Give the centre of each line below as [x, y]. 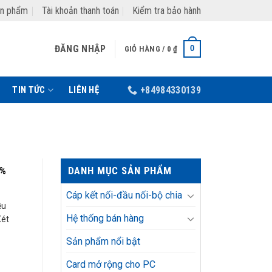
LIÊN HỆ [84, 90]
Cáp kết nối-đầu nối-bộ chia [124, 195]
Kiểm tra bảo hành [167, 11]
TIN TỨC [29, 90]
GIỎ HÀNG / [145, 49]
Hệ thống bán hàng [105, 219]
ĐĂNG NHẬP [80, 49]
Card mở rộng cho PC [110, 265]
